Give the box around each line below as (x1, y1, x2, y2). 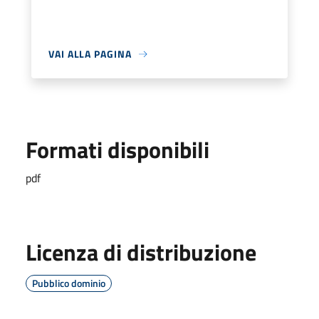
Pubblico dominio (32, 276, 105, 291)
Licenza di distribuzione (26, 235, 256, 269)
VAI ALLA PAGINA (48, 46, 132, 61)
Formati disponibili (26, 132, 209, 167)
